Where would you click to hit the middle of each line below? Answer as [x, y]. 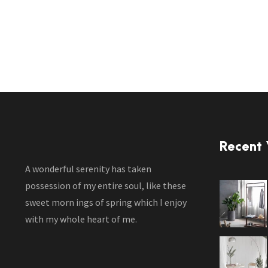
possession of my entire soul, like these [106, 186]
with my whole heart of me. [81, 219]
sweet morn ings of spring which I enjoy [106, 202]
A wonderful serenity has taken [88, 169]
